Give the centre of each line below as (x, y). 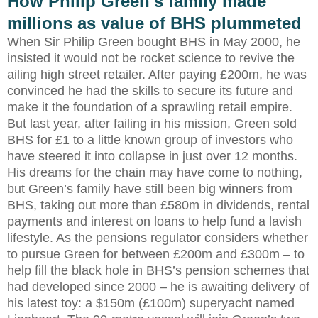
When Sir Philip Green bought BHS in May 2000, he (154, 42)
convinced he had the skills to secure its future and (150, 91)
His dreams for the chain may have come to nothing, (155, 172)
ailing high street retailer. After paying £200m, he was (157, 74)
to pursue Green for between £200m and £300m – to (156, 254)
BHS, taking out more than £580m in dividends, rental (158, 205)
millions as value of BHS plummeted (154, 23)
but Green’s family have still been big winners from (150, 188)
